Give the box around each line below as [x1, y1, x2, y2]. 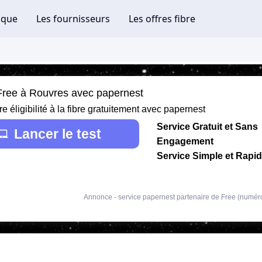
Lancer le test [13, 126, 101, 142]
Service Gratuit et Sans [157, 121, 258, 132]
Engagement [157, 136, 213, 146]
